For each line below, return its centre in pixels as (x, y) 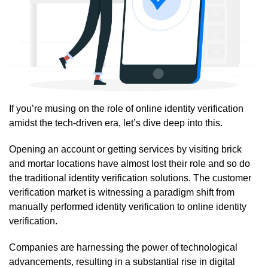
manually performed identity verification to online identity (128, 206)
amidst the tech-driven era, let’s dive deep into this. (116, 123)
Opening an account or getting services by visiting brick (125, 149)
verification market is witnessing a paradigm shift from (122, 192)
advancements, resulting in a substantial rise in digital (122, 261)
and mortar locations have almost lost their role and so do (130, 163)
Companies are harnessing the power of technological (123, 247)
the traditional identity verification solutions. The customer (130, 178)
